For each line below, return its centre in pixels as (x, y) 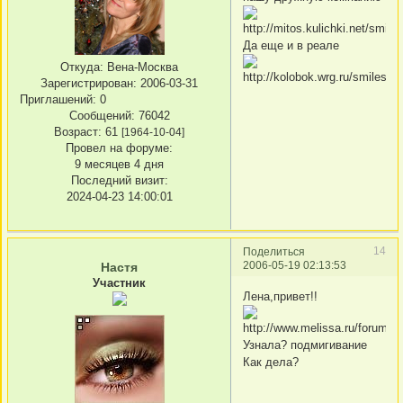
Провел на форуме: (119, 148)
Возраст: (78, 132)
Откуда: (82, 67)
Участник (119, 282)
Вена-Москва (141, 67)
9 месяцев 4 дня (119, 164)
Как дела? (271, 363)
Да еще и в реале (291, 46)
